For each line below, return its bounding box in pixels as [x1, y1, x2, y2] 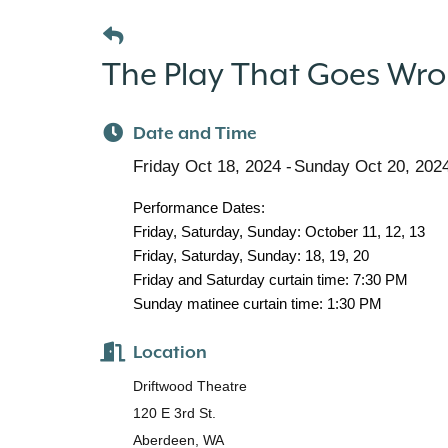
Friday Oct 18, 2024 [132, 157, 281, 176]
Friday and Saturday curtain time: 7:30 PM [132, 271, 408, 288]
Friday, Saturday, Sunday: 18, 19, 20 [132, 247, 369, 264]
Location [132, 342, 207, 362]
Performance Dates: [132, 199, 265, 216]
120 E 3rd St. [132, 405, 216, 421]
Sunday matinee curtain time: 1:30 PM [132, 295, 382, 312]
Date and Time [132, 123, 257, 143]
